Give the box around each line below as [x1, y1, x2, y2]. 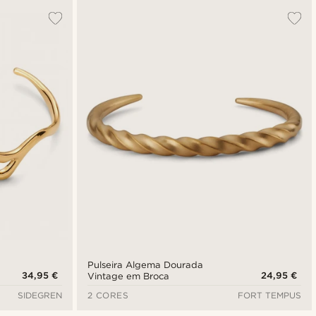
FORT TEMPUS [237, 289, 301, 300]
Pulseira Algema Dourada [87, 259, 203, 270]
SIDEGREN [17, 289, 62, 300]
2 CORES [87, 289, 129, 300]
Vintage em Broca [87, 270, 169, 281]
